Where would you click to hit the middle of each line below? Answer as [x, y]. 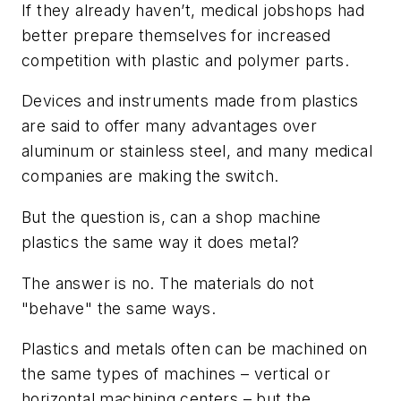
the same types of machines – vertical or [176, 374]
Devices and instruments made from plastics [190, 101]
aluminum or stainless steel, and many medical [197, 151]
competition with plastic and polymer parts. [186, 60]
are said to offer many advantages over [170, 126]
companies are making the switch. [150, 176]
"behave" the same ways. [119, 308]
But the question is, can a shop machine [171, 218]
